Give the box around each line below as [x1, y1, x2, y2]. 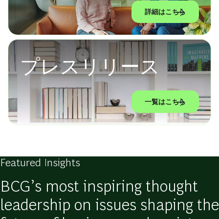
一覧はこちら [145, 98, 186, 106]
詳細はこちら [145, 8, 186, 16]
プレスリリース [20, 56, 160, 78]
